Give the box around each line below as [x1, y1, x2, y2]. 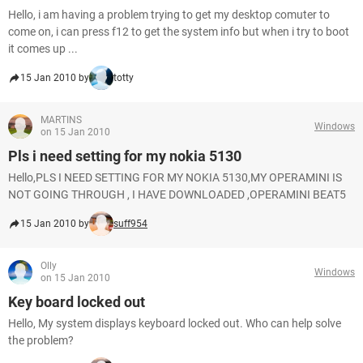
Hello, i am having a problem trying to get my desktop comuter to [8, 8, 330, 21]
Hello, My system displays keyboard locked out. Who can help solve [8, 317, 341, 330]
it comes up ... [8, 42, 78, 55]
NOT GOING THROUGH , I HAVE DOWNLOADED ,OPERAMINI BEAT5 [8, 188, 346, 201]
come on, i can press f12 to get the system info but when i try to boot [8, 25, 349, 38]
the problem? [8, 334, 74, 347]
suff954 [113, 218, 147, 229]
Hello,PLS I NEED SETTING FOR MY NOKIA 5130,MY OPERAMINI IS [8, 171, 342, 184]
